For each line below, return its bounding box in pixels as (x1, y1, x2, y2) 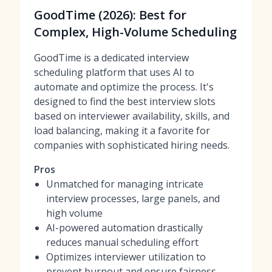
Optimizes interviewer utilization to (46, 250, 206, 263)
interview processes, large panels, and (46, 192, 220, 205)
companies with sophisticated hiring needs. (34, 138, 229, 152)
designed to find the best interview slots (34, 95, 216, 108)
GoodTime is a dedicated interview (34, 51, 189, 64)
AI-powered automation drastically (46, 221, 203, 234)
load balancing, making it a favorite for (34, 124, 210, 137)
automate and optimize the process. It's (34, 80, 214, 93)
